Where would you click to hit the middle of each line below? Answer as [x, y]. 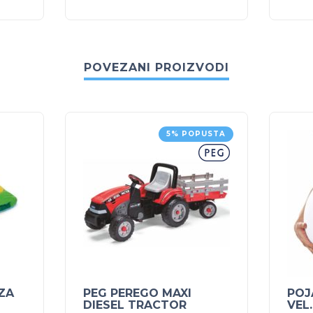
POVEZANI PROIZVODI [156, 68]
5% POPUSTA [196, 134]
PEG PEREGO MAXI [137, 293]
